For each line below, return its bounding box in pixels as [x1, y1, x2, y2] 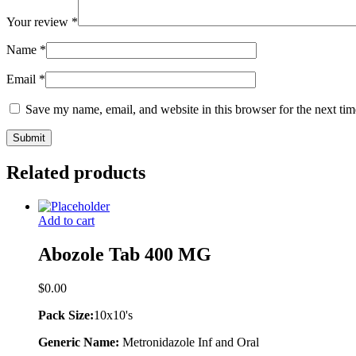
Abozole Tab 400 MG [38, 243, 211, 265]
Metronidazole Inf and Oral [122, 335, 259, 349]
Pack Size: [38, 308, 94, 322]
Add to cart [38, 213, 95, 227]
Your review [6, 14, 72, 29]
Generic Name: [38, 335, 122, 349]
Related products [6, 161, 145, 183]
